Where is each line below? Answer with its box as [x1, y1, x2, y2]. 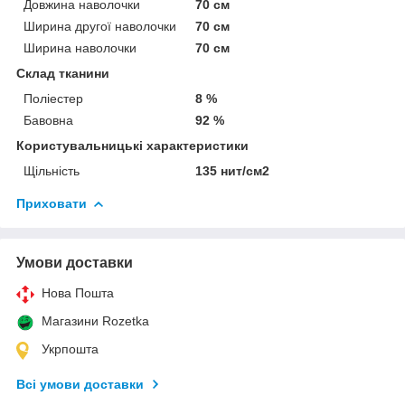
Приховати [16, 195, 87, 211]
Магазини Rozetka [42, 313, 149, 328]
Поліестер [24, 90, 83, 106]
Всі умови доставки [16, 376, 144, 391]
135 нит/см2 [195, 163, 270, 178]
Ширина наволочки [24, 40, 137, 55]
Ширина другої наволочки [24, 18, 176, 33]
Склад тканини [16, 65, 109, 80]
